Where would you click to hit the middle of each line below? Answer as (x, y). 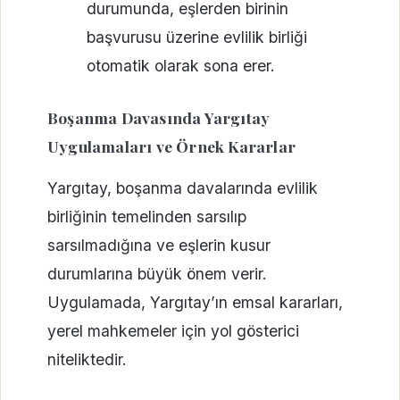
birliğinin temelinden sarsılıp (147, 217)
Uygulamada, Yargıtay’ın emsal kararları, (195, 303)
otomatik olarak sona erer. (180, 65)
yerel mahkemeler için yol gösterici (173, 331)
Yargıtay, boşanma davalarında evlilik (183, 188)
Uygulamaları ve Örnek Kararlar (171, 146)
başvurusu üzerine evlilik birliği (196, 37)
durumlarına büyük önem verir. (157, 274)
